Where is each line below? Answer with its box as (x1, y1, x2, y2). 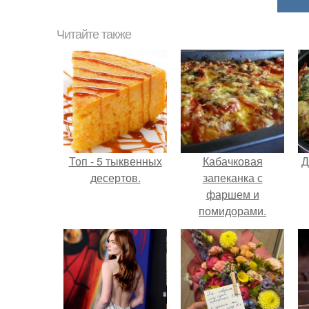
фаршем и (206, 186, 259, 202)
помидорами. (199, 203, 266, 219)
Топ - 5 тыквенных (68, 153, 162, 169)
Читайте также (57, 28, 131, 41)
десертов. (90, 170, 141, 186)
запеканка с (202, 170, 263, 186)
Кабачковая (202, 153, 263, 169)
